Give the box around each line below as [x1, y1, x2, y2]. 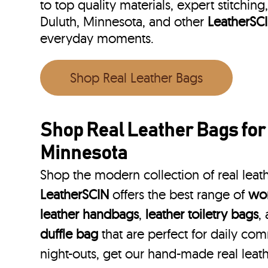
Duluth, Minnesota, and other [40, 13, 208, 31]
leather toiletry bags [145, 206, 259, 223]
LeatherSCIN [40, 186, 109, 203]
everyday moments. [40, 30, 154, 47]
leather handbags [40, 206, 139, 223]
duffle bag [40, 226, 99, 243]
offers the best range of [109, 186, 249, 203]
